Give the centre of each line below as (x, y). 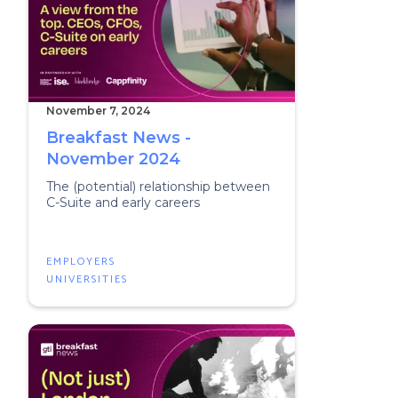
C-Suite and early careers (123, 203)
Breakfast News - (119, 138)
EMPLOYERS (81, 262)
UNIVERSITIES (87, 279)
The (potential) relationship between (158, 187)
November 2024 (113, 159)
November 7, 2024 (98, 111)
